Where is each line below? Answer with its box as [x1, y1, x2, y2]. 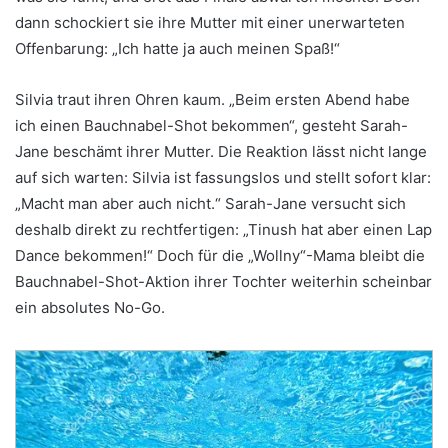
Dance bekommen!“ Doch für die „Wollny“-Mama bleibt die [15, 246, 425, 266]
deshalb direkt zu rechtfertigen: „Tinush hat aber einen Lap [15, 220, 432, 240]
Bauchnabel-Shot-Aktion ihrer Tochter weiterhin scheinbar [15, 272, 432, 292]
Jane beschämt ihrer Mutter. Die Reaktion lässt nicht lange [15, 142, 427, 162]
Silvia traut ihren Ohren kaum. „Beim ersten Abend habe [15, 90, 410, 110]
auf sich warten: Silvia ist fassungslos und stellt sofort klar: [15, 168, 431, 188]
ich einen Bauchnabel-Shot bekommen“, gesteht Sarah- [15, 116, 408, 136]
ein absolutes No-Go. [15, 298, 165, 318]
